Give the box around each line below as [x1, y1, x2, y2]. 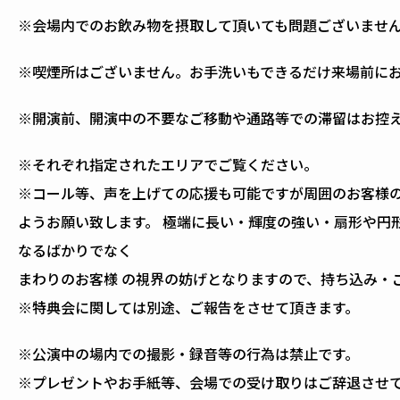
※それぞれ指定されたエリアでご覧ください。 [18, 153, 318, 175]
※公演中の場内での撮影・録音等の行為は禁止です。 [18, 342, 359, 364]
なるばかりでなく [18, 238, 132, 261]
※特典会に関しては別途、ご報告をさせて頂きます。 [18, 296, 359, 318]
